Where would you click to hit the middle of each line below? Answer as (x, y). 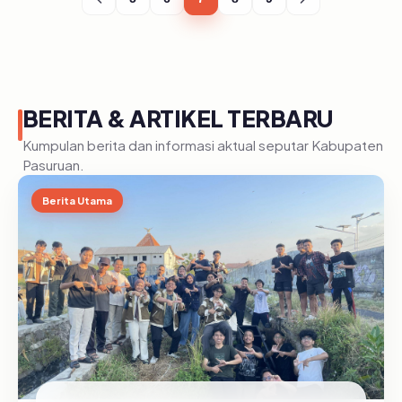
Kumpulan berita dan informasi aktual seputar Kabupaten (203, 145)
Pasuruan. (53, 165)
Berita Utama (77, 200)
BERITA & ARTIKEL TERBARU (178, 118)
